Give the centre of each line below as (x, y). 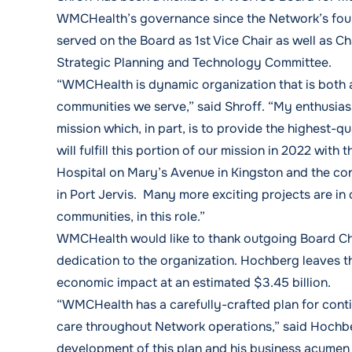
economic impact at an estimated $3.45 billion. (194, 282)
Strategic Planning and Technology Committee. (194, 62)
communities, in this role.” (131, 216)
